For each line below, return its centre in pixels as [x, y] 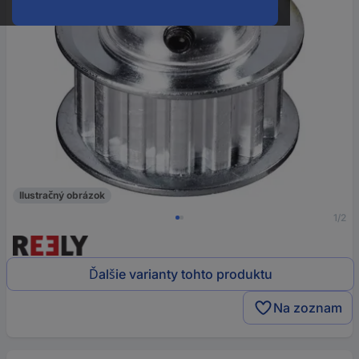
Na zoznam [308, 308]
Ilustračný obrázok [62, 196]
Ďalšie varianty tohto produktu [180, 274]
